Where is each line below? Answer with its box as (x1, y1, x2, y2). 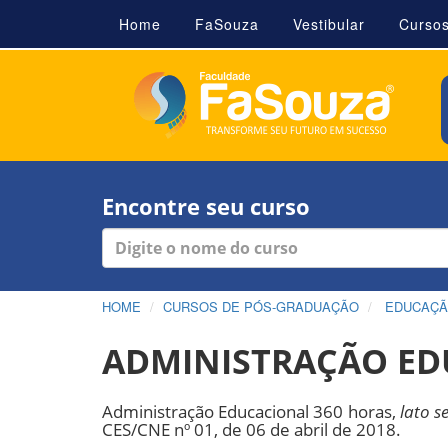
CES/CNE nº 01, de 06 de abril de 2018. (102, 418, 401, 441)
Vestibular (293, 14, 365, 34)
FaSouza (195, 14, 259, 34)
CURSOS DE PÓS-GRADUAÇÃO (163, 297, 359, 316)
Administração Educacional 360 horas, (102, 400, 400, 423)
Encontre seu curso (102, 191, 310, 222)
